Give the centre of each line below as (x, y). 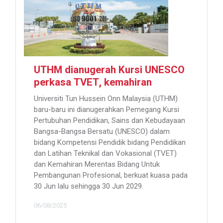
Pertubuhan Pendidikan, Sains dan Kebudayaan (110, 121)
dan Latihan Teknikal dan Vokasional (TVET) (105, 154)
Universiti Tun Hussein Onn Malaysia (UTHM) (106, 99)
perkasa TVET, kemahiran (95, 83)
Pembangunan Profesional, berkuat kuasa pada (111, 175)
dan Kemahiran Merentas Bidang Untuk (97, 165)
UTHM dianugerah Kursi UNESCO (109, 70)
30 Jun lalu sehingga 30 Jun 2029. (89, 186)
